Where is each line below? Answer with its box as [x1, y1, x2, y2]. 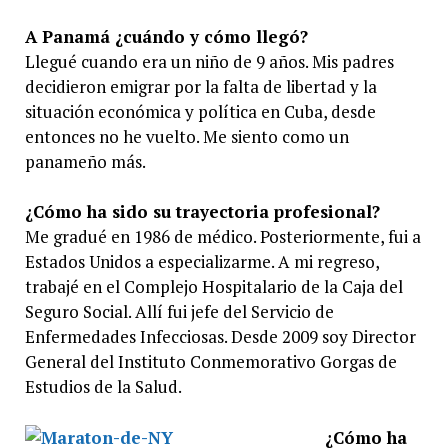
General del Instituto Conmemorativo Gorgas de [24, 350, 397, 374]
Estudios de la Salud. [24, 375, 182, 399]
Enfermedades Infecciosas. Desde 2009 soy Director [24, 325, 416, 349]
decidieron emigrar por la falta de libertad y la [24, 75, 377, 99]
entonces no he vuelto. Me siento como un [24, 125, 349, 149]
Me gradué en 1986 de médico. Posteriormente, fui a [24, 225, 421, 249]
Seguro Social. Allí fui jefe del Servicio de [24, 300, 334, 324]
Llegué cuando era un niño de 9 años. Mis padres [24, 50, 394, 74]
